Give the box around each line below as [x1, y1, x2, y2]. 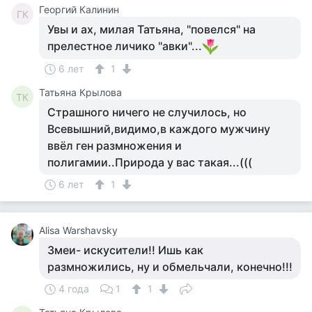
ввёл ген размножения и [47, 139, 182, 153]
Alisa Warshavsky [39, 224, 118, 236]
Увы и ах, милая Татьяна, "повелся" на [47, 22, 256, 36]
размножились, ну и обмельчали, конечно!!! [47, 260, 292, 274]
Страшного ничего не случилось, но [47, 105, 247, 119]
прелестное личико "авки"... [47, 39, 202, 53]
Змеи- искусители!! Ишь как [47, 243, 203, 257]
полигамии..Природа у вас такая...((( [47, 155, 252, 169]
